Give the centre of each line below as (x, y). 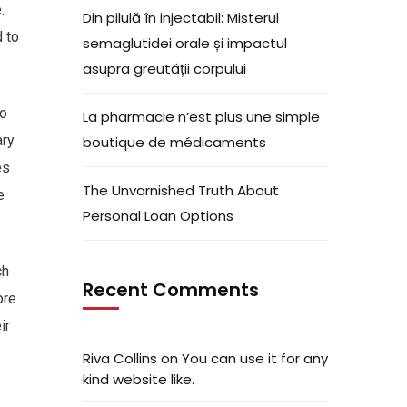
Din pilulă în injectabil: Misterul (181, 18)
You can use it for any (255, 358)
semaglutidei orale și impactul (185, 43)
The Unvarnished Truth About (181, 190)
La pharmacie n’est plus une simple (201, 117)
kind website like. (139, 379)
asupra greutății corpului (164, 69)
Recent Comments (171, 290)
